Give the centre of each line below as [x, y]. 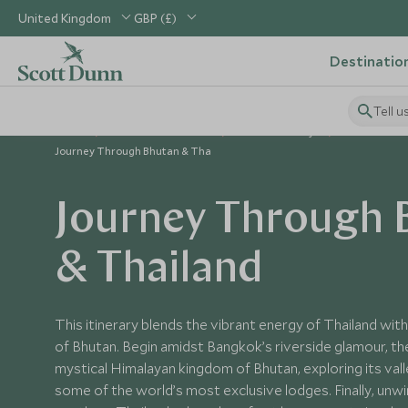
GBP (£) [155, 18]
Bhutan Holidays [278, 132]
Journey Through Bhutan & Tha [133, 151]
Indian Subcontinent [162, 132]
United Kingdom [65, 18]
